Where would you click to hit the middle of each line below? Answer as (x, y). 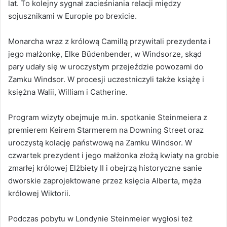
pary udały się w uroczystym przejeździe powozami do (106, 66)
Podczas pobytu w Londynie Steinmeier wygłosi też (100, 218)
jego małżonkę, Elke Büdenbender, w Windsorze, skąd (105, 54)
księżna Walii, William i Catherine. (68, 92)
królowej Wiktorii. (39, 193)
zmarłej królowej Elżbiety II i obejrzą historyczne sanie (105, 168)
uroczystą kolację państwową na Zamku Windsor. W (100, 142)
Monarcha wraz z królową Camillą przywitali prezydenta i (109, 41)
